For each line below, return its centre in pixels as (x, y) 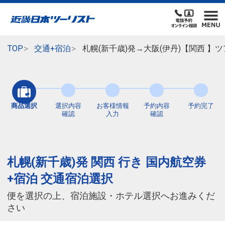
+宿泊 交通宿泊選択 (60, 179)
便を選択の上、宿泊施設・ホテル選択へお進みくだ (111, 196)
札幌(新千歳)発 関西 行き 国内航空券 (106, 162)
